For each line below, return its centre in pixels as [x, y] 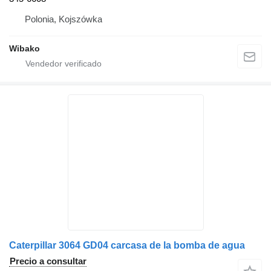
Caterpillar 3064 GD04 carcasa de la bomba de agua [127, 245]
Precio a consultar [48, 261]
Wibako [24, 48]
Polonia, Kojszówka [64, 19]
